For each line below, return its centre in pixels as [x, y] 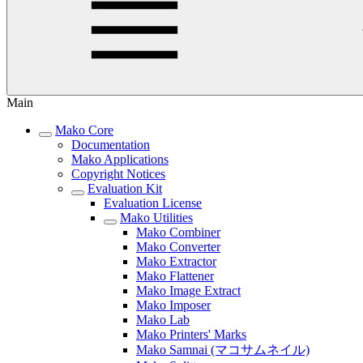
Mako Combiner [178, 232]
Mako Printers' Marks [191, 334]
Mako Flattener [175, 275]
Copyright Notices [118, 173]
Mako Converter [178, 246]
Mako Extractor [176, 261]
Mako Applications [120, 159]
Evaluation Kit [125, 188]
